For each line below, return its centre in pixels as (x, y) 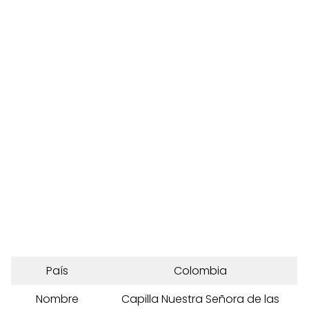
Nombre (57, 299)
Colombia (200, 271)
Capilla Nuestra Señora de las (200, 299)
